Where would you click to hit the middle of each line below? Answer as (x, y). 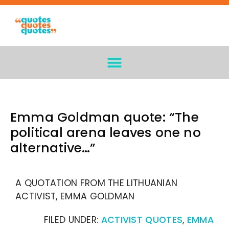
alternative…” (53, 148)
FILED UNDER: (72, 220)
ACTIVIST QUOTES (142, 220)
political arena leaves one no (106, 133)
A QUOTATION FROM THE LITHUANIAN (97, 183)
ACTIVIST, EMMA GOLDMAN (75, 196)
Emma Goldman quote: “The (105, 117)
